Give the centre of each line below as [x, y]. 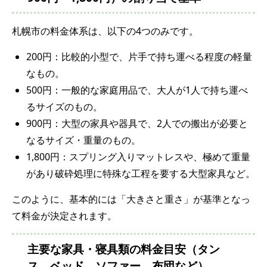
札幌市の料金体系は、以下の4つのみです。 [105, 31]
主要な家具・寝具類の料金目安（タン [124, 249]
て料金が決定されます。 [64, 215]
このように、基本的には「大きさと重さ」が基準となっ [131, 199]
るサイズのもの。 [64, 106]
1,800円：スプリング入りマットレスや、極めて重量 [138, 156]
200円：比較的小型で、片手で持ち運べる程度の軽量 [139, 56]
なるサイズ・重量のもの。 [83, 140]
